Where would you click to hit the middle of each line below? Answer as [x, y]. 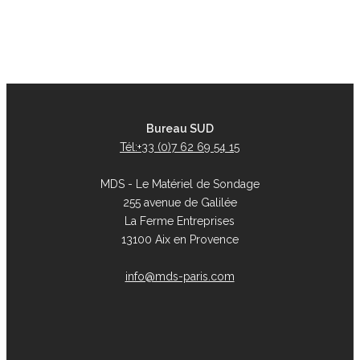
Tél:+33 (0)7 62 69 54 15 [180, 147]
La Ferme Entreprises [180, 221]
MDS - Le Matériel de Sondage [180, 184]
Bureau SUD [180, 129]
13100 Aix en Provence [180, 240]
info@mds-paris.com [180, 277]
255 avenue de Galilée [180, 203]
